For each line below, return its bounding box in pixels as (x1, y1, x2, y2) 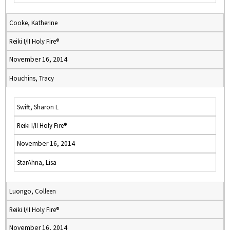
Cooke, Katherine (9, 18, 57, 27)
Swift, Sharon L (17, 103, 59, 111)
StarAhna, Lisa (17, 158, 56, 166)
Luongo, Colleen (9, 187, 56, 195)
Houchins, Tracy (9, 74, 54, 82)
